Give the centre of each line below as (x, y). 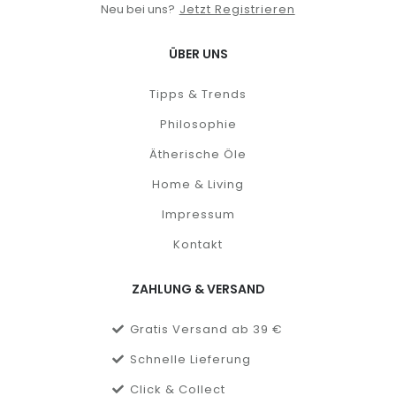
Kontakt (198, 245)
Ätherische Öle (198, 155)
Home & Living (198, 185)
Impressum (198, 215)
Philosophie (198, 125)
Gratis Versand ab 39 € (206, 330)
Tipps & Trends (198, 95)
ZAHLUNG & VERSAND (198, 289)
